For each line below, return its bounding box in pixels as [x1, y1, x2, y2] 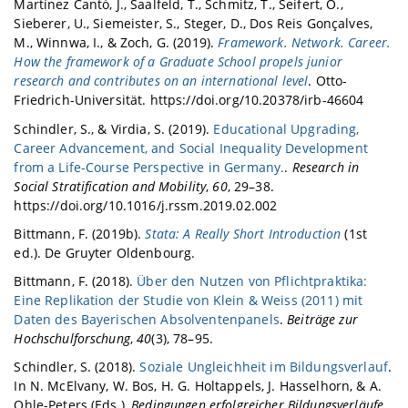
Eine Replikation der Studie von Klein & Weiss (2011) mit [14, 291, 363, 310]
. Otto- [308, 72, 348, 90]
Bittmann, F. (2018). [14, 272, 138, 291]
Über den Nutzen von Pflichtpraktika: [137, 272, 368, 291]
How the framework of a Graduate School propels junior [14, 53, 342, 71]
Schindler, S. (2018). [14, 358, 140, 376]
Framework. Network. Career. [218, 34, 392, 52]
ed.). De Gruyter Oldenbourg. [14, 243, 196, 261]
